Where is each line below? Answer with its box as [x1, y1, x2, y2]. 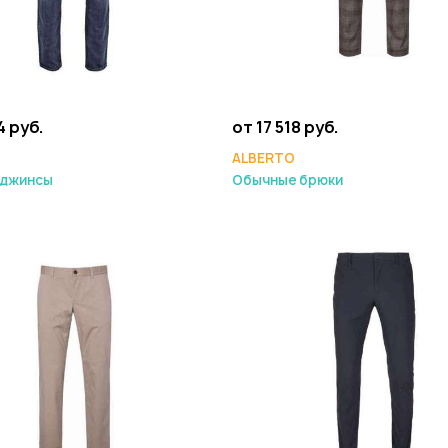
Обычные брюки [232, 171, 343, 189]
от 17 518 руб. [232, 116, 339, 138]
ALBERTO [232, 149, 295, 167]
